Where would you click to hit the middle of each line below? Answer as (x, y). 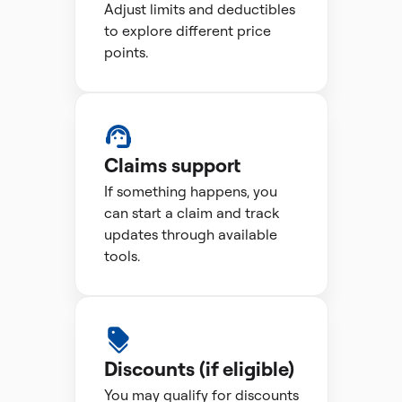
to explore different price (187, 31)
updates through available (190, 234)
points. (126, 52)
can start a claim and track (191, 213)
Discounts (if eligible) (199, 369)
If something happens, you (190, 191)
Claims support (172, 165)
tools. (122, 256)
